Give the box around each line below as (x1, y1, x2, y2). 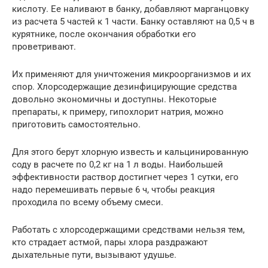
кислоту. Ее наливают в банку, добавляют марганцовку (12, 3, 249, 14)
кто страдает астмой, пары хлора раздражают (12, 236, 208, 248)
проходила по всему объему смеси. (12, 196, 163, 208)
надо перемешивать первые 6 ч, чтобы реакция (12, 184, 215, 195)
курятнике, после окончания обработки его (12, 28, 196, 39)
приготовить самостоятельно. (12, 118, 141, 130)
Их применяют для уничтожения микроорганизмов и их (12, 68, 251, 80)
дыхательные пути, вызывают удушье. (12, 249, 176, 260)
